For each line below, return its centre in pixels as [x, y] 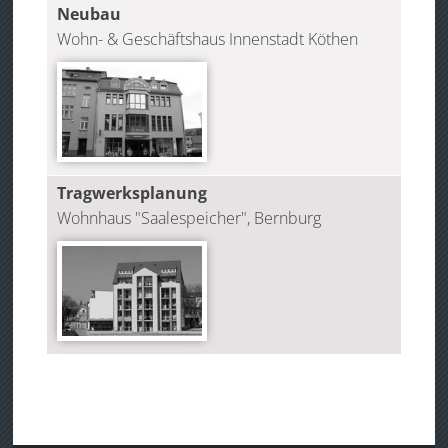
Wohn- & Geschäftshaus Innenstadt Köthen [208, 39]
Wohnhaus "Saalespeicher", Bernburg [189, 218]
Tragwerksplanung [132, 193]
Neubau [89, 14]
